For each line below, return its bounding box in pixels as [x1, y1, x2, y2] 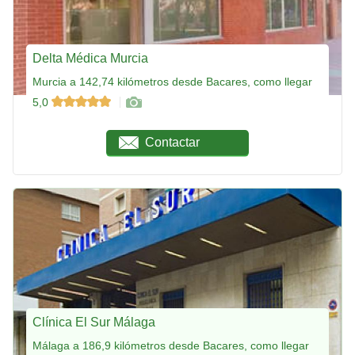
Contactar [145, 135, 200, 149]
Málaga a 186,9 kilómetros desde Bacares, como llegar [32, 338, 309, 352]
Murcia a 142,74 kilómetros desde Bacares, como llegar [32, 74, 312, 88]
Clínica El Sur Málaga [32, 315, 155, 329]
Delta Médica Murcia [32, 51, 148, 65]
